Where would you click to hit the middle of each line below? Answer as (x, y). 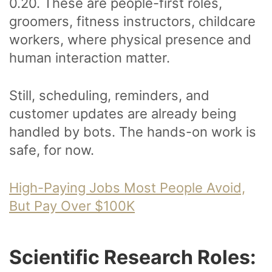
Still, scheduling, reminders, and (109, 96)
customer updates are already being (123, 114)
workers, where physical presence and (130, 40)
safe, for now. (52, 150)
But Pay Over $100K (72, 206)
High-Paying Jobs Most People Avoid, (127, 188)
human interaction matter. (90, 58)
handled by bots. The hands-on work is (133, 132)
